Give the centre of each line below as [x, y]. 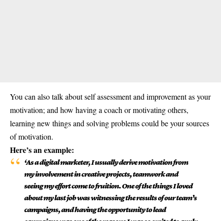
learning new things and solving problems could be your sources [110, 123]
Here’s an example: [42, 150]
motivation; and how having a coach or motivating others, [99, 110]
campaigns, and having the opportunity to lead [95, 210]
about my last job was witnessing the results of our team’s [110, 198]
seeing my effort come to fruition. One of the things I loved [108, 186]
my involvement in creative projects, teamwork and [101, 174]
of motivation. [32, 137]
